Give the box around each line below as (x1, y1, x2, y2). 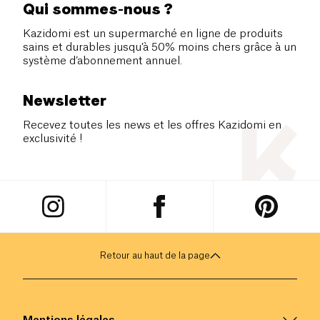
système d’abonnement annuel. (23, 55, 182, 66)
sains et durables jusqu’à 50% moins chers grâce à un (23, 41, 296, 53)
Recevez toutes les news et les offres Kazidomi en (23, 119, 281, 131)
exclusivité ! (23, 133, 82, 144)
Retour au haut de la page (99, 250, 210, 260)
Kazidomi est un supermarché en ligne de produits (23, 28, 283, 39)
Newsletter (23, 91, 106, 109)
